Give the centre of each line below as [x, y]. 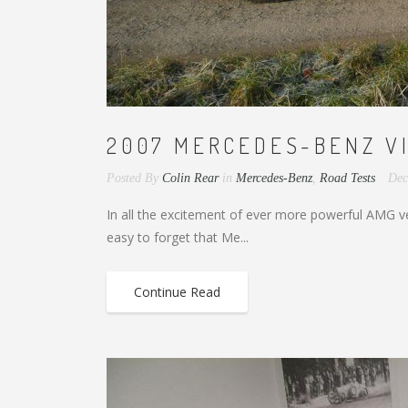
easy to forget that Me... [178, 237]
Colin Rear [190, 178]
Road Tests [347, 178]
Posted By [133, 178]
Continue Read [177, 292]
